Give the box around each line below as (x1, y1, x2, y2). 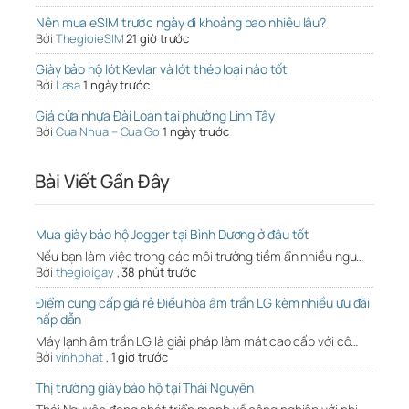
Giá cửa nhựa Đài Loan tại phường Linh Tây (36, 107, 275, 125)
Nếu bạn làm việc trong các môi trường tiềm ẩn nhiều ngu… (36, 247, 364, 266)
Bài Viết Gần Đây (35, 169, 170, 194)
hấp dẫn (36, 310, 82, 329)
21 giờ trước (126, 30, 190, 47)
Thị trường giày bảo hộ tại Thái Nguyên (36, 379, 255, 397)
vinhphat (55, 349, 103, 366)
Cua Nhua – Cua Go (55, 123, 160, 141)
